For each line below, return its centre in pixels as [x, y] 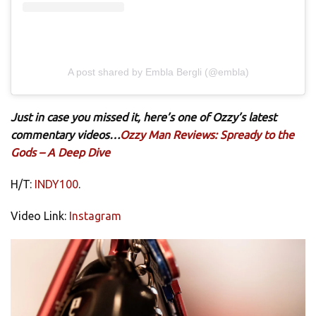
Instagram [95, 216]
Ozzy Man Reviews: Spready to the [207, 135]
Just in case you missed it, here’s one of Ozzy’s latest [144, 117]
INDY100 [56, 184]
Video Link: [40, 216]
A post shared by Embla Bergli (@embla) [158, 72]
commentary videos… [65, 135]
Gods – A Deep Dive [60, 153]
